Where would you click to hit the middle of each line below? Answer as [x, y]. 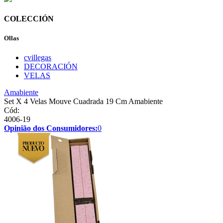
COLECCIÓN [29, 18]
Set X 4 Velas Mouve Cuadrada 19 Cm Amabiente [83, 102]
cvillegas [38, 58]
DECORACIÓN [51, 67]
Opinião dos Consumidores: [51, 128]
